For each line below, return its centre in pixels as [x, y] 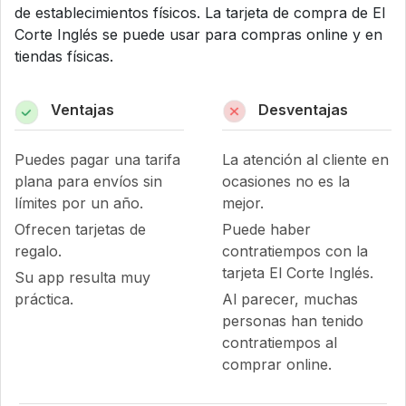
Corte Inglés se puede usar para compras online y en [198, 34]
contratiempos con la [295, 251]
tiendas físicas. [64, 56]
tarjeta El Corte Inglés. [297, 273]
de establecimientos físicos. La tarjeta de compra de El [200, 13]
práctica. [44, 299]
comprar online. [276, 364]
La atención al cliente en [305, 159]
